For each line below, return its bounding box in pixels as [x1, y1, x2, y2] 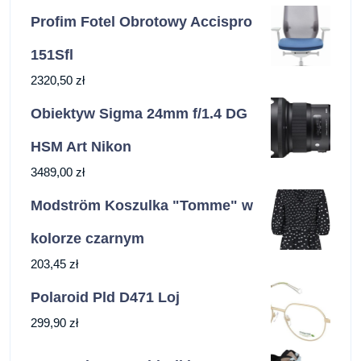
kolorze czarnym [31, 230, 144, 247]
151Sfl [31, 47, 73, 64]
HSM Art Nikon [31, 139, 131, 156]
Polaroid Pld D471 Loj [31, 289, 180, 306]
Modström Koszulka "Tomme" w [31, 197, 253, 214]
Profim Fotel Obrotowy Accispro [31, 14, 252, 31]
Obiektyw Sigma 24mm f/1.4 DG [31, 106, 247, 122]
